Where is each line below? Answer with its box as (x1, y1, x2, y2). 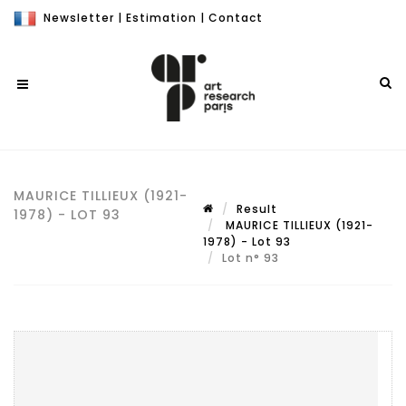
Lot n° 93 (222, 250, 283, 266)
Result (237, 201, 277, 217)
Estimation (126, 10, 197, 25)
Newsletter (43, 10, 114, 25)
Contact (208, 10, 263, 25)
